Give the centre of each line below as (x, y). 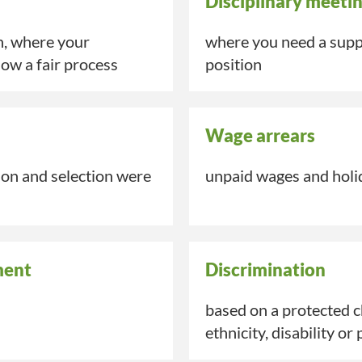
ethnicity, (238, 333)
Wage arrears (260, 136)
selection (82, 176)
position (234, 64)
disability (303, 333)
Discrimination (265, 270)
